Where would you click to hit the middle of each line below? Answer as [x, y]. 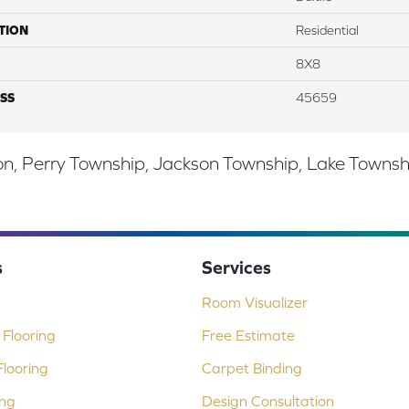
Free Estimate [248, 336]
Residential [327, 31]
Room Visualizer [254, 303]
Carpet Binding [252, 368]
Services [236, 267]
